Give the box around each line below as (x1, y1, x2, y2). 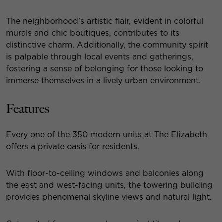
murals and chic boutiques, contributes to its (6, 28, 179, 38)
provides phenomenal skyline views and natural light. (6, 192, 212, 202)
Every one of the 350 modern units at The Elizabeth (6, 129, 207, 139)
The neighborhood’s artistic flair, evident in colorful (6, 16, 203, 26)
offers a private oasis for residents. (6, 141, 139, 151)
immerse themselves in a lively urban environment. (6, 75, 203, 85)
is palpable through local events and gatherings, (6, 52, 193, 61)
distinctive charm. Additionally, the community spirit (6, 40, 208, 50)
